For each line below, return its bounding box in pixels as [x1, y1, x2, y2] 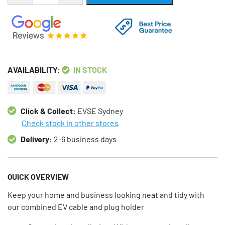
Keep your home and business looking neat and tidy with [8, 189, 204, 199]
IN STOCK [73, 64, 107, 74]
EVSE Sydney [77, 105, 123, 116]
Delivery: [21, 134, 52, 144]
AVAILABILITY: [8, 64, 62, 74]
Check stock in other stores [22, 118, 119, 128]
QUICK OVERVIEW [8, 171, 69, 181]
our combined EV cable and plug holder [8, 201, 144, 211]
